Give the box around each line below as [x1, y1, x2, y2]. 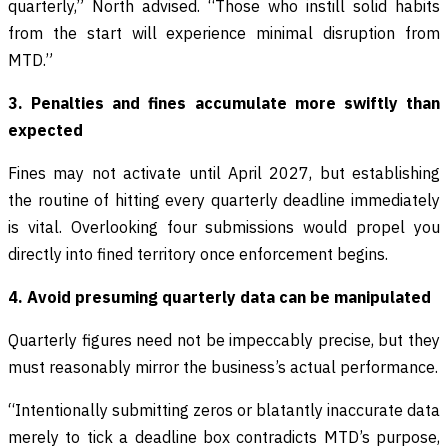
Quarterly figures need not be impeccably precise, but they [8, 330, 440, 351]
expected [8, 120, 83, 141]
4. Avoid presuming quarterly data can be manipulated [8, 287, 431, 308]
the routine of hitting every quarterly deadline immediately [8, 190, 440, 211]
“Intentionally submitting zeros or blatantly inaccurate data [8, 400, 440, 421]
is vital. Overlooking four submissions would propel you [8, 217, 440, 238]
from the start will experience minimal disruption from [8, 23, 440, 44]
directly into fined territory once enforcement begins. [8, 244, 388, 265]
